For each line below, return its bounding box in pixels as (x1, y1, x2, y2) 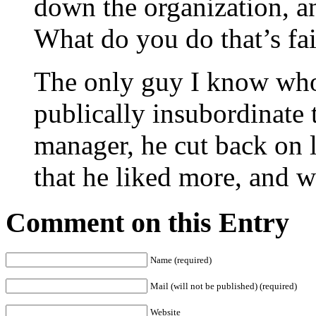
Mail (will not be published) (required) (150, 280, 297, 291)
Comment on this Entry (6, 207, 289, 239)
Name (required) (150, 254, 212, 265)
